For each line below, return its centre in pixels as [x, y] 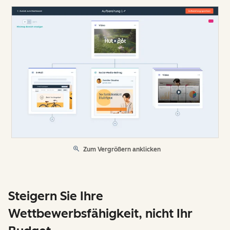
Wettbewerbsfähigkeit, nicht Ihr [100, 213]
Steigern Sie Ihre [56, 196]
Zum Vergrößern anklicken [122, 149]
